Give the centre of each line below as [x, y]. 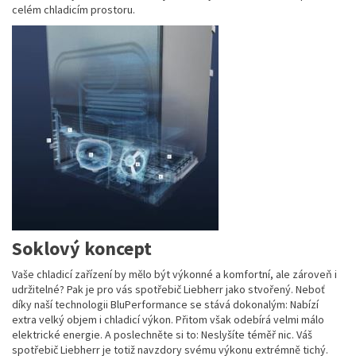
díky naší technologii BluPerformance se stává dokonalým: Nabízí [165, 305]
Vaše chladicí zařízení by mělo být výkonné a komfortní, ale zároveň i [174, 275]
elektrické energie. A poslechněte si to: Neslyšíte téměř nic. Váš [162, 335]
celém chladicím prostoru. [74, 10]
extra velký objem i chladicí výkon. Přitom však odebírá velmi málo [168, 320]
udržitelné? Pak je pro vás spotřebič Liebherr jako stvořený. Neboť [168, 290]
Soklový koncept [82, 249]
